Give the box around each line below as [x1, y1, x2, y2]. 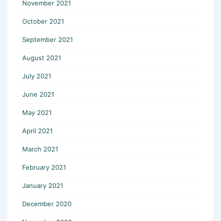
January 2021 [22, 181, 63, 189]
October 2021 [22, 17, 64, 25]
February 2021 [22, 163, 66, 171]
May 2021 [22, 108, 52, 116]
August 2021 [22, 53, 61, 62]
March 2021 [22, 145, 58, 153]
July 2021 [22, 72, 51, 80]
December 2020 [22, 199, 72, 208]
